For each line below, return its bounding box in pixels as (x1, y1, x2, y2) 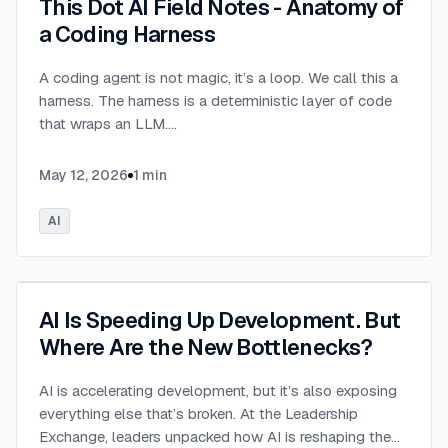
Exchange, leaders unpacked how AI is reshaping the (39, 427, 391, 446)
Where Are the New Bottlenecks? (39, 333, 372, 361)
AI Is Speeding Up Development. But (39, 306, 401, 334)
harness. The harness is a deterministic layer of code (39, 91, 392, 110)
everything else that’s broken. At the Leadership (39, 404, 358, 423)
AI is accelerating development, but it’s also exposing (39, 381, 397, 400)
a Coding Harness (39, 20, 215, 48)
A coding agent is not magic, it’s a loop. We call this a (39, 68, 398, 87)
